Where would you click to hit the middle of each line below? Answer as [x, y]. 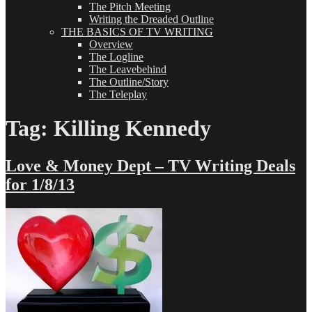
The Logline [116, 57]
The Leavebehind [128, 69]
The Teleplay [118, 94]
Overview [111, 44]
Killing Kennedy [132, 128]
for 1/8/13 [40, 184]
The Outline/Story [129, 82]
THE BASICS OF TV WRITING [137, 32]
